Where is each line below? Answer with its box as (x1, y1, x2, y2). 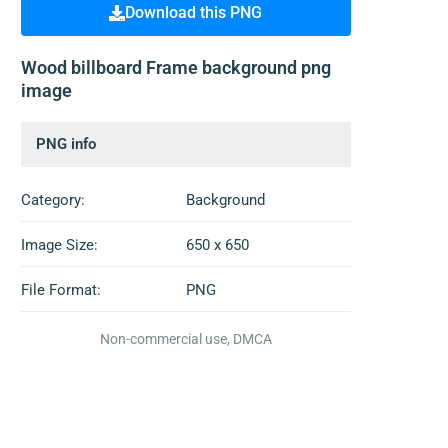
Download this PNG (125, 3, 263, 22)
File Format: (20, 281, 101, 299)
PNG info (35, 135, 96, 153)
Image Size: (20, 236, 98, 254)
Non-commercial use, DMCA (99, 331, 272, 347)
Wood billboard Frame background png (20, 57, 331, 78)
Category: (20, 191, 85, 209)
